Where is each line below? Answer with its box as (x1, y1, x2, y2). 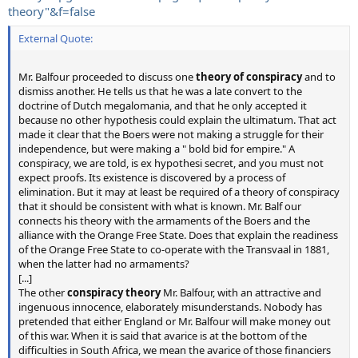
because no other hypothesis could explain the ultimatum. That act (18, 113, 336, 127)
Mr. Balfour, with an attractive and (161, 285, 321, 300)
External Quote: (18, 31, 93, 46)
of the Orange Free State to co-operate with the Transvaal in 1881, (18, 242, 329, 257)
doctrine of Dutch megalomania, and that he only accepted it (18, 98, 307, 113)
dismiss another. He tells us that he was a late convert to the (18, 84, 302, 98)
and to (302, 70, 336, 84)
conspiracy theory (67, 285, 161, 300)
